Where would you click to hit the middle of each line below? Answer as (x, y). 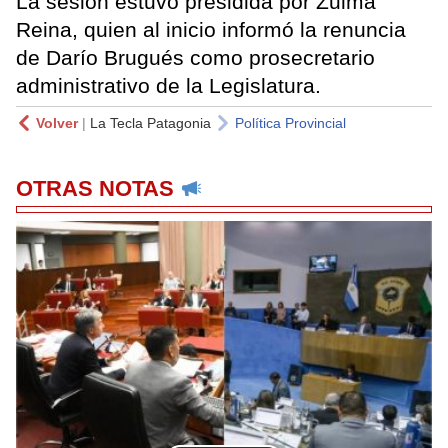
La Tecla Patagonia (150, 122)
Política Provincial (290, 122)
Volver (57, 122)
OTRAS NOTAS (95, 188)
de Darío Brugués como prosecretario (195, 57)
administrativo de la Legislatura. (168, 85)
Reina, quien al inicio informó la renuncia (211, 29)
